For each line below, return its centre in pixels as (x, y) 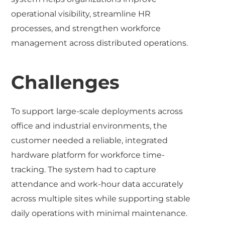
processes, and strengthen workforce (86, 28)
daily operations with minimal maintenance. (99, 213)
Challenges (66, 82)
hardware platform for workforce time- (88, 155)
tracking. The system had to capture (84, 169)
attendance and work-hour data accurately (97, 184)
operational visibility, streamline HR (81, 14)
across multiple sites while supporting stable (101, 198)
